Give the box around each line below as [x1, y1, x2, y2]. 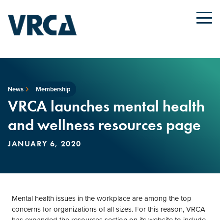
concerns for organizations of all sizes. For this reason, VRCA [12, 204, 205, 215]
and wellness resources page [8, 115, 201, 135]
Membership [35, 84, 70, 94]
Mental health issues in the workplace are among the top [12, 193, 192, 204]
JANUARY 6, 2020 [8, 139, 82, 148]
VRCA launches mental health [8, 96, 205, 116]
